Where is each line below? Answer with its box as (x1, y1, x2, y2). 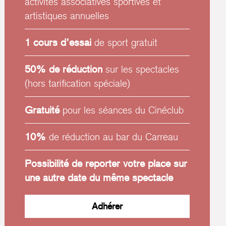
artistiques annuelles (25, 10, 109, 22)
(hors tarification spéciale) (25, 77, 131, 90)
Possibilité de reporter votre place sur (25, 157, 188, 170)
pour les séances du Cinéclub (60, 104, 184, 117)
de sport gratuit (94, 36, 158, 49)
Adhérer (92, 201, 123, 212)
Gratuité (25, 104, 60, 117)
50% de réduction (25, 63, 106, 76)
